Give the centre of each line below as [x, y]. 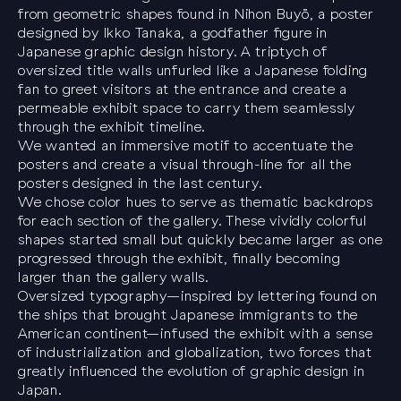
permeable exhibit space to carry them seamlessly [187, 108]
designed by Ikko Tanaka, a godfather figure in [173, 33]
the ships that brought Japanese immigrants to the [188, 315]
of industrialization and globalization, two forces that [195, 353]
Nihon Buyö [272, 14]
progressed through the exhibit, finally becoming [179, 259]
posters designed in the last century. [140, 183]
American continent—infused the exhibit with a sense [196, 334]
